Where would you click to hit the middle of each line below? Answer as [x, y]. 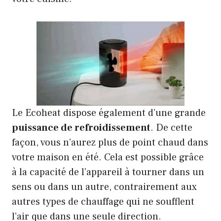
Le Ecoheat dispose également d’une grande [109, 113]
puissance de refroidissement [81, 128]
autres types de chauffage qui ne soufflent [103, 202]
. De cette [171, 128]
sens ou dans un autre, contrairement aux [104, 187]
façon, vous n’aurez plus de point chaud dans [110, 142]
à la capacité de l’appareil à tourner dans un [108, 172]
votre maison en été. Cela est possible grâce [108, 157]
